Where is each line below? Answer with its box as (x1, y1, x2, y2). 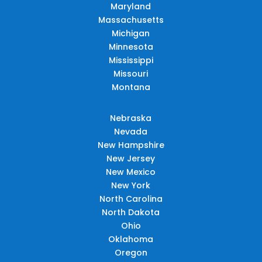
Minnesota (108, 40, 153, 53)
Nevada (114, 125, 148, 137)
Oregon (114, 246, 147, 258)
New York (111, 179, 151, 191)
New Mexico (106, 166, 156, 178)
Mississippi (108, 54, 153, 66)
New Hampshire (97, 139, 164, 151)
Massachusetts (98, 13, 164, 26)
